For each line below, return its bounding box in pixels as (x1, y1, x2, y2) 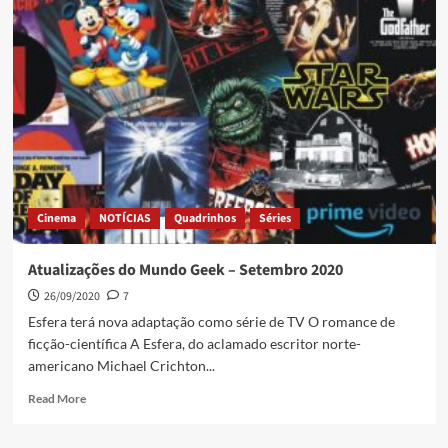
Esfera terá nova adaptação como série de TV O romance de (27, 313, 395, 331)
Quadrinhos (173, 210, 236, 228)
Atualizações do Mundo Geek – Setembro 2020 (27, 259, 343, 282)
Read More (27, 391, 86, 407)
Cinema (36, 210, 76, 228)
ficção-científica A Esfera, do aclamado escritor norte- (27, 335, 361, 353)
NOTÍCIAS (98, 210, 151, 228)
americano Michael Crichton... (27, 357, 215, 375)
